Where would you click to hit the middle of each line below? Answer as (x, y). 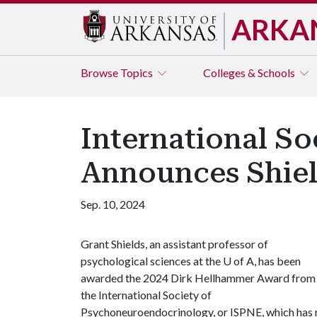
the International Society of (146, 295)
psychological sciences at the (152, 261)
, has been (277, 261)
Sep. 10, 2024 (113, 204)
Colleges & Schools (250, 73)
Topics (138, 73)
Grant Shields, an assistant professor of (174, 244)
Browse (100, 73)
